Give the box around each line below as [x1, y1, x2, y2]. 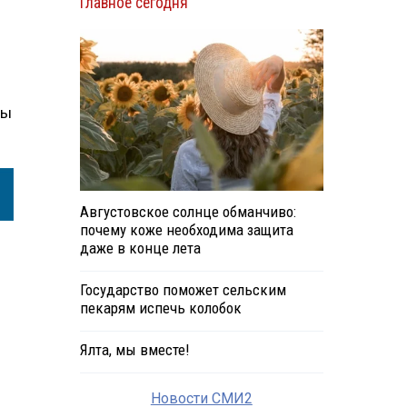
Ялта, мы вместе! [79, 341, 189, 360]
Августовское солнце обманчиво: [79, 203, 296, 222]
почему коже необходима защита [79, 221, 293, 240]
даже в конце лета [79, 239, 201, 258]
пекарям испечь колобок [79, 299, 242, 318]
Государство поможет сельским [79, 281, 286, 300]
